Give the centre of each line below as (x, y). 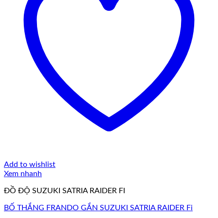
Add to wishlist (30, 164)
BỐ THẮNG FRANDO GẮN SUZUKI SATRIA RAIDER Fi (98, 208)
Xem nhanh (23, 174)
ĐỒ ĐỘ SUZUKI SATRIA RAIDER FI (64, 191)
